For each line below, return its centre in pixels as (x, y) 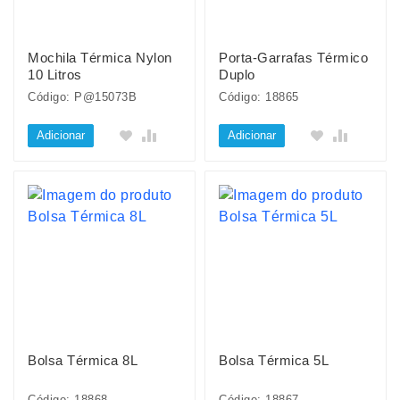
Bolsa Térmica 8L (83, 360)
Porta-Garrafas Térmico (293, 58)
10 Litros (55, 75)
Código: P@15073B (82, 97)
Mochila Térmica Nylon (100, 58)
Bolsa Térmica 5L (274, 360)
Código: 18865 (259, 97)
